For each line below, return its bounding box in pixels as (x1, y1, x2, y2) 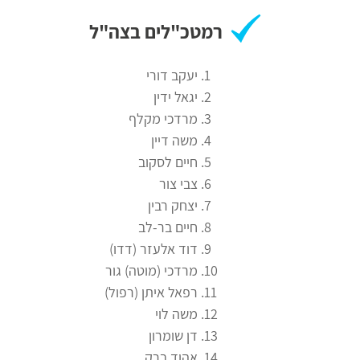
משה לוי (155, 305, 198, 324)
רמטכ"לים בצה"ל (89, 18, 223, 45)
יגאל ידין (153, 88, 198, 107)
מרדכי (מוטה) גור (105, 261, 198, 280)
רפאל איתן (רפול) (104, 283, 198, 302)
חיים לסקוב (138, 153, 198, 172)
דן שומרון (149, 326, 198, 346)
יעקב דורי (146, 66, 198, 85)
